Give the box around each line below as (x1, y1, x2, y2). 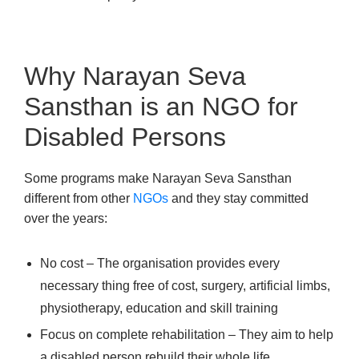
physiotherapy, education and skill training (40, 301, 278, 316)
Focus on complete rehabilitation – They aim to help (40, 328, 333, 342)
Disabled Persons (24, 123, 226, 152)
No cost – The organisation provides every (40, 256, 280, 271)
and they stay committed (168, 192, 309, 206)
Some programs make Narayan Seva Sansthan (24, 171, 292, 186)
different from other (24, 192, 133, 206)
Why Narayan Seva (24, 62, 246, 91)
